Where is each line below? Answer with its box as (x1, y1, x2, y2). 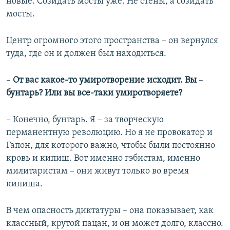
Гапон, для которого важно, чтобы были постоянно (6, 141, 215, 151)
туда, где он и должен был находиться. (6, 49, 166, 59)
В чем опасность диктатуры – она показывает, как (6, 206, 214, 216)
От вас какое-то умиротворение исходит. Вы (11, 75, 199, 86)
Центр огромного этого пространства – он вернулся (6, 36, 218, 46)
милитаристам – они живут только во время (6, 166, 189, 177)
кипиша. (6, 179, 43, 189)
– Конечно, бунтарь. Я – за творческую (6, 115, 164, 125)
